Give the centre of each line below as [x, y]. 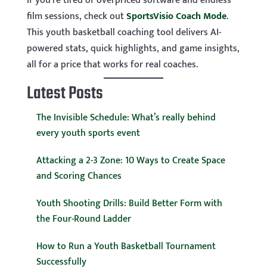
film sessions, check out [76, 17]
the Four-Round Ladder [83, 219]
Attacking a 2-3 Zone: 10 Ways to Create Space [131, 161]
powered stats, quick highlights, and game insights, [133, 49]
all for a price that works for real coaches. [112, 65]
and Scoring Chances [79, 176]
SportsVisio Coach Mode [176, 17]
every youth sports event [88, 133]
